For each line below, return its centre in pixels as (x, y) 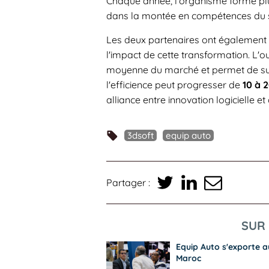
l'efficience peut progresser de (174, 85)
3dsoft (141, 136)
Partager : (128, 182)
